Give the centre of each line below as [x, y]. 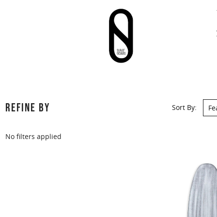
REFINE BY [27, 108]
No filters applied [33, 137]
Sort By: [184, 108]
